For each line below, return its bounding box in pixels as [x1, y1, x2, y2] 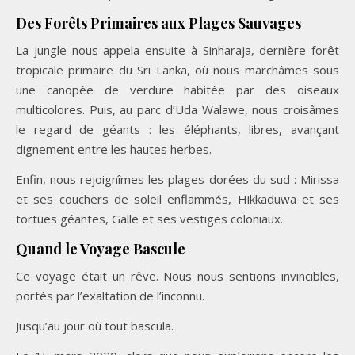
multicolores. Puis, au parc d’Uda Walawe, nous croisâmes [16, 101, 339, 117]
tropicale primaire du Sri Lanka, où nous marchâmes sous [16, 61, 339, 78]
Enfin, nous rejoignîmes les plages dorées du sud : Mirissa [16, 170, 339, 187]
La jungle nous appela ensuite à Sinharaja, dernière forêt [16, 41, 339, 58]
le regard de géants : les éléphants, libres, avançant [16, 120, 339, 137]
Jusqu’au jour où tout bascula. [16, 317, 174, 334]
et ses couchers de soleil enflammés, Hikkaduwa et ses [16, 190, 339, 207]
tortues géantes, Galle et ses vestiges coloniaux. [16, 210, 283, 227]
